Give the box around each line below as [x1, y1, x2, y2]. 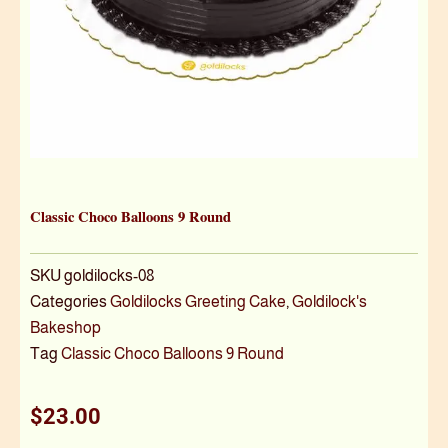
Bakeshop [30, 317, 101, 336]
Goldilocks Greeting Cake [110, 291, 286, 310]
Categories [30, 291, 107, 310]
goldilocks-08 [64, 265, 155, 284]
